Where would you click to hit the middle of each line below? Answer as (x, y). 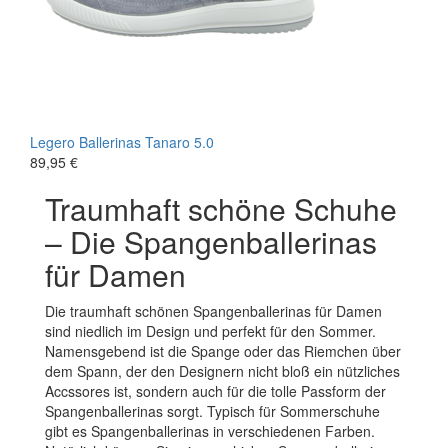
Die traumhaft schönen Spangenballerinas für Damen (213, 310)
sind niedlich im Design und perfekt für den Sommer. (210, 330)
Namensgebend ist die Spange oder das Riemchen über (223, 350)
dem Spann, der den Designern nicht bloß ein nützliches (222, 370)
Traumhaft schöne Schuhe (221, 208)
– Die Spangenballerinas (211, 241)
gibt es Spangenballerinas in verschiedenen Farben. (210, 430)
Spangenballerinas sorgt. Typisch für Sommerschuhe (212, 410)
